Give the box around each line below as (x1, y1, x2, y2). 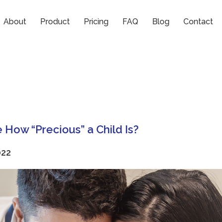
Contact (183, 17, 213, 26)
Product (40, 17, 70, 26)
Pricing (83, 17, 109, 26)
